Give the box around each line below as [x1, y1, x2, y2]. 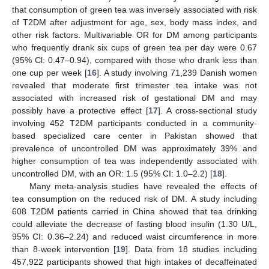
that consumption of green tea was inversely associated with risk [12, 4, 257, 14]
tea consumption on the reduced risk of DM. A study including [12, 193, 257, 204]
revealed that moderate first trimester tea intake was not [12, 80, 257, 90]
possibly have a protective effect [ [12, 105, 148, 115]
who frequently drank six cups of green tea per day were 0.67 [12, 42, 257, 52]
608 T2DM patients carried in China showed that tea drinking [12, 206, 257, 216]
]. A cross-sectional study [157, 105, 257, 115]
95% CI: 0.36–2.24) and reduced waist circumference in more [12, 231, 257, 241]
